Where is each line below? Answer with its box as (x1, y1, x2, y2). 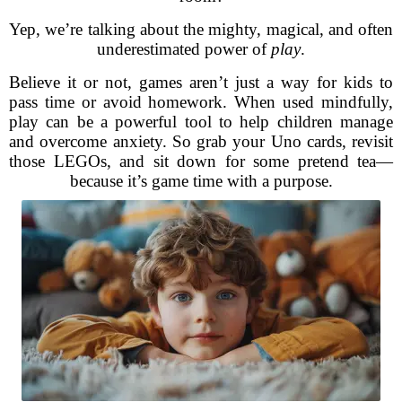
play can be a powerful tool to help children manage (9, 112, 393, 131)
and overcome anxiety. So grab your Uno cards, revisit (9, 132, 393, 151)
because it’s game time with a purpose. (69, 171, 333, 190)
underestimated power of (97, 39, 271, 58)
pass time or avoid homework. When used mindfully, (9, 92, 393, 111)
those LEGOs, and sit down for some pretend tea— (9, 152, 393, 170)
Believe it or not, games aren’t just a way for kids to (9, 73, 393, 92)
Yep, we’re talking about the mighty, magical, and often (9, 20, 393, 39)
